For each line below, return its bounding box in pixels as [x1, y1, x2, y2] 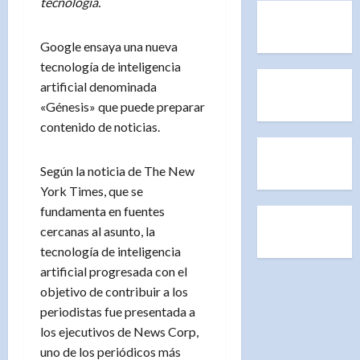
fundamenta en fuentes [40, 202, 165, 219]
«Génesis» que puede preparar [40, 98, 205, 114]
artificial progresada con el [40, 263, 187, 279]
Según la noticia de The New [40, 162, 194, 178]
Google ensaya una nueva [40, 38, 178, 54]
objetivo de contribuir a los [40, 283, 188, 299]
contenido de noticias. [40, 118, 160, 134]
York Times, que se [40, 182, 143, 198]
